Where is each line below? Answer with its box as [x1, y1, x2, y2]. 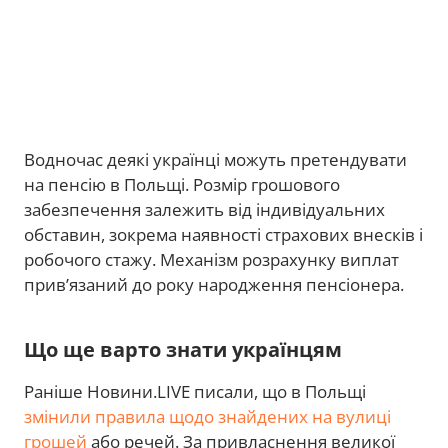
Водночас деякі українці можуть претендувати [24, 147, 407, 171]
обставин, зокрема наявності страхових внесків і [24, 222, 423, 246]
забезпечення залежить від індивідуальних [24, 197, 385, 221]
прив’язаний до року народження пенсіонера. [24, 272, 404, 296]
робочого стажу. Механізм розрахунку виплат [24, 247, 399, 271]
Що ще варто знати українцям [24, 335, 342, 363]
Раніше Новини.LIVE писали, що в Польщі [24, 379, 366, 403]
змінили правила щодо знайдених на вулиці [24, 404, 391, 428]
